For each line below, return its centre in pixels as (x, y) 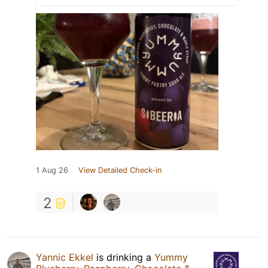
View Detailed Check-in (120, 170)
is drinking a (124, 257)
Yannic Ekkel (65, 257)
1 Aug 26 (52, 170)
